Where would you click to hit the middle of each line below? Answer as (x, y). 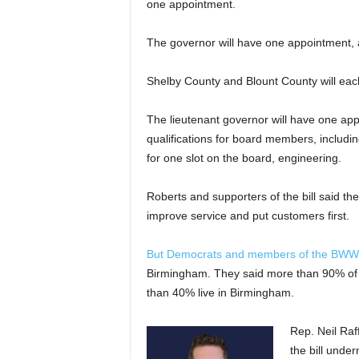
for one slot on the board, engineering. (244, 158)
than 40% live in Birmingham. (220, 292)
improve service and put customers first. (248, 216)
